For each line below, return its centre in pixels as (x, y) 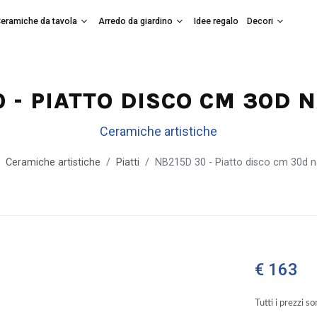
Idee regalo (216, 21)
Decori (260, 21)
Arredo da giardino (135, 21)
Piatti (127, 162)
